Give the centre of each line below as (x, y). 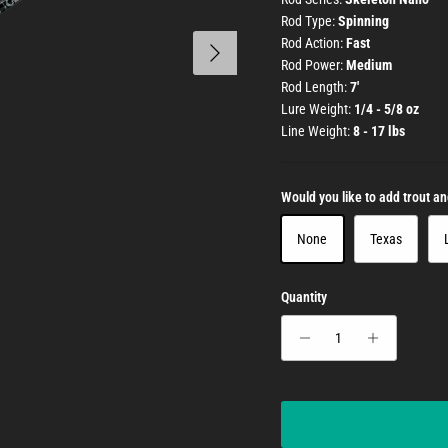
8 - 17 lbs (378, 131)
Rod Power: (313, 65)
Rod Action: (313, 43)
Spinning (363, 21)
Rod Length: (315, 87)
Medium (368, 65)
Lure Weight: (317, 109)
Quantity (303, 297)
